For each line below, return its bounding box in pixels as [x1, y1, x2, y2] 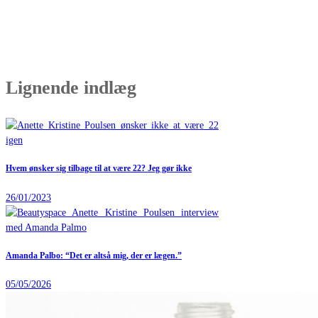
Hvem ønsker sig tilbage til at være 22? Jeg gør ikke [6, 164, 192, 174]
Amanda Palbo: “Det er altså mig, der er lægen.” [6, 251, 182, 261]
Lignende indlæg [6, 77, 136, 98]
